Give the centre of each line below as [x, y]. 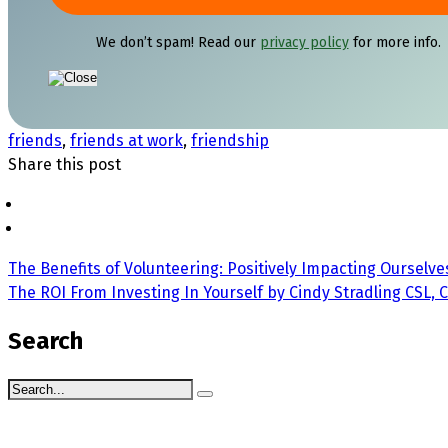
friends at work [126, 140]
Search [45, 340]
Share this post [64, 164]
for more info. [394, 42]
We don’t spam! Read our [177, 42]
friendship [230, 140]
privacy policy [304, 42]
